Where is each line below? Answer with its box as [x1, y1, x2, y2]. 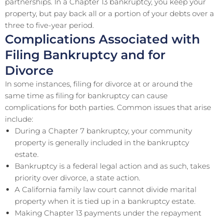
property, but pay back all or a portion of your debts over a [5, 9, 214, 18]
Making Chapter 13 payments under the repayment [15, 208, 201, 218]
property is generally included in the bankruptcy [15, 138, 189, 147]
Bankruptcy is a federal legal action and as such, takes [15, 161, 210, 171]
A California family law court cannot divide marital [15, 185, 197, 194]
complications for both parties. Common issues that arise [5, 103, 211, 112]
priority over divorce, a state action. [15, 173, 140, 182]
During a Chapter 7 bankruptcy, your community [15, 126, 192, 135]
